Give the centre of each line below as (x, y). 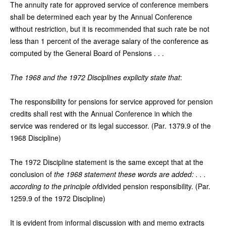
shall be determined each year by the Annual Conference (101, 16)
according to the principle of (54, 186)
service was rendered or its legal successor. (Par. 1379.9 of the (110, 125)
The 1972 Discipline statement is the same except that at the (107, 162)
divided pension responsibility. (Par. (154, 186)
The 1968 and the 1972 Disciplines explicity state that (95, 77)
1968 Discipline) (36, 137)
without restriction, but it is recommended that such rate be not (110, 29)
